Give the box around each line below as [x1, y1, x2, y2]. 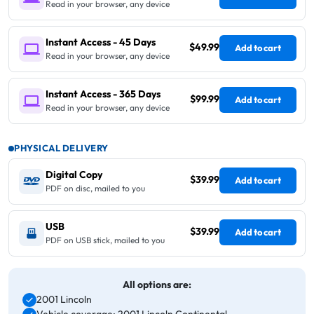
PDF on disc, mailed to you [46, 183, 145, 194]
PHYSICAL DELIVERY [14, 142, 109, 154]
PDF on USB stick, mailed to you [46, 235, 165, 246]
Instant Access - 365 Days [46, 88, 161, 101]
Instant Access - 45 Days [46, 36, 156, 49]
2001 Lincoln [36, 293, 92, 306]
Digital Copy [46, 168, 102, 182]
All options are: [123, 278, 191, 292]
